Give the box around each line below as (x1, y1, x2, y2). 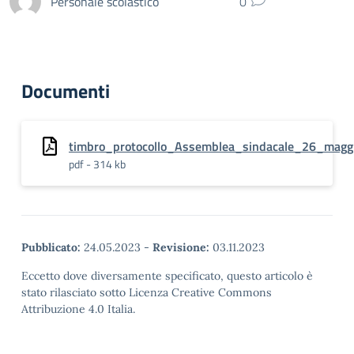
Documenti (21, 77, 110, 105)
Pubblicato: (21, 240, 81, 254)
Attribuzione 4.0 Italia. (21, 302, 135, 316)
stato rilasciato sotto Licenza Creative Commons (21, 285, 272, 299)
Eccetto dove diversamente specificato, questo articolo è (21, 269, 313, 283)
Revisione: (153, 240, 209, 254)
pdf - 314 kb (69, 156, 126, 172)
